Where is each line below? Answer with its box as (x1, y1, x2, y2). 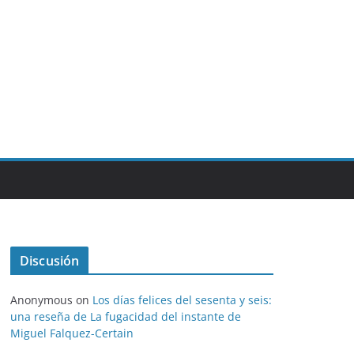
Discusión (20, 252, 80, 269)
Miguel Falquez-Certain (10, 326, 134, 341)
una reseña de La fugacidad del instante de (10, 309, 241, 324)
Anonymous (10, 292, 73, 307)
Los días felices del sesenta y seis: (92, 292, 272, 307)
